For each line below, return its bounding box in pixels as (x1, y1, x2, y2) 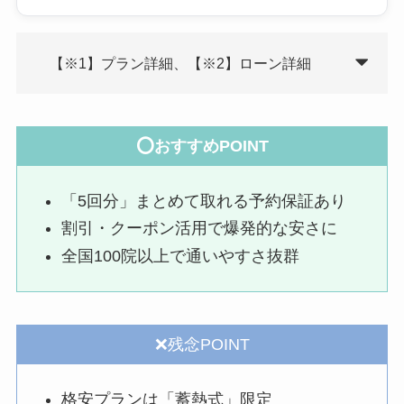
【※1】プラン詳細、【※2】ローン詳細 (50, 55, 312, 72)
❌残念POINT (154, 335, 250, 354)
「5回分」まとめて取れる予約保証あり (61, 191, 347, 210)
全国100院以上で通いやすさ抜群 (61, 246, 300, 265)
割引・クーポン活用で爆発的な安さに (61, 219, 338, 238)
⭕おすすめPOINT (135, 136, 269, 155)
